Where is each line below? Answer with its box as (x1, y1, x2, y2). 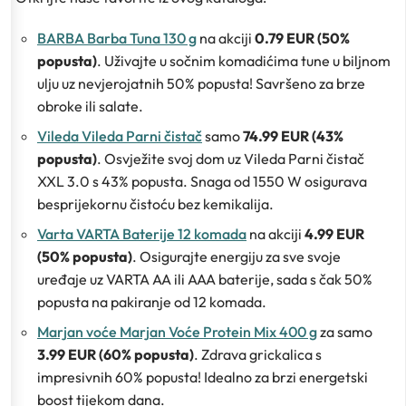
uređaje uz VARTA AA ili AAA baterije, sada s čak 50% (37, 269, 372, 288)
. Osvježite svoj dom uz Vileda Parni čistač (97, 149, 364, 168)
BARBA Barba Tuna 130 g (37, 28, 197, 47)
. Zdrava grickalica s (194, 344, 322, 363)
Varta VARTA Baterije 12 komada (37, 224, 246, 243)
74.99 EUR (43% (243, 126, 343, 145)
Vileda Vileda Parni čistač (37, 126, 202, 145)
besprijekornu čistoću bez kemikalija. (37, 194, 274, 213)
